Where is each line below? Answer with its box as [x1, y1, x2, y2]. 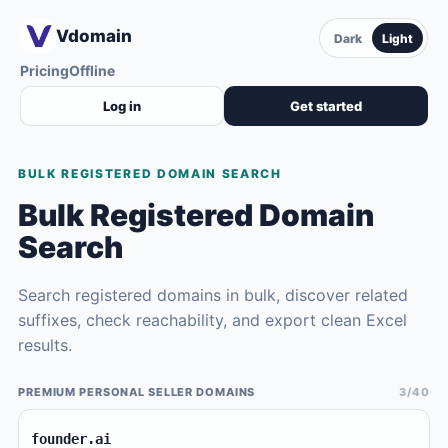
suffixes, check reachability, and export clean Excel [18, 310, 407, 330]
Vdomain [56, 25, 132, 46]
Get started [290, 98, 362, 114]
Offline [69, 62, 115, 79]
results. [18, 335, 72, 355]
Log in [103, 98, 141, 114]
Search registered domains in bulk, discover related [18, 285, 408, 305]
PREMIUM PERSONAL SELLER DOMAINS [18, 385, 256, 399]
